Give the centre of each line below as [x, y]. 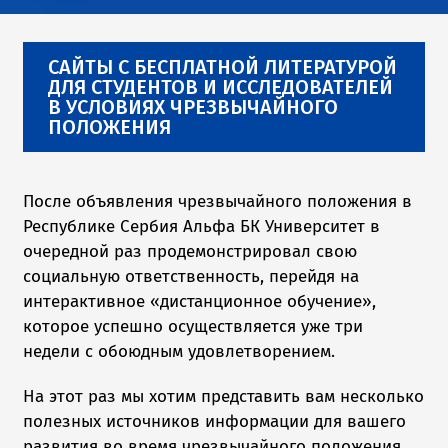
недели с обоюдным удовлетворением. [179, 352]
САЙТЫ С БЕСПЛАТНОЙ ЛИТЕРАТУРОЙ [223, 67]
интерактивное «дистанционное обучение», [200, 302]
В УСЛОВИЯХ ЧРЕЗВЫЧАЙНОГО [193, 107]
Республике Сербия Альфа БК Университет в [202, 227]
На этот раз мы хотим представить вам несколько [224, 397]
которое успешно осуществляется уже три [193, 327]
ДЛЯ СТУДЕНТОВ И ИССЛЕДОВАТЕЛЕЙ [221, 87]
